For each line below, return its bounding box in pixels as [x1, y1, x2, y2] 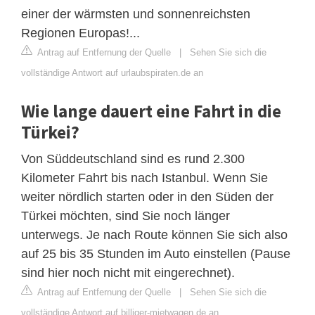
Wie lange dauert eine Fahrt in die [21, 99, 281, 122]
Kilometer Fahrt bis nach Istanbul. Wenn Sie [21, 170, 268, 185]
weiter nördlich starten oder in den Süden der [21, 189, 274, 204]
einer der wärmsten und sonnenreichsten [21, 6, 250, 21]
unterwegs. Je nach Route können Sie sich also [21, 227, 288, 242]
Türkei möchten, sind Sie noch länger [21, 208, 230, 223]
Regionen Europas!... [21, 25, 140, 40]
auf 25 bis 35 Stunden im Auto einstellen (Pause [21, 246, 290, 261]
